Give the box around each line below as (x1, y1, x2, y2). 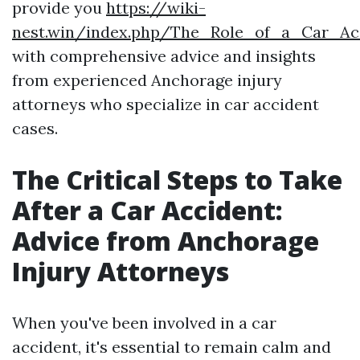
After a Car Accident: (12, 193, 283, 227)
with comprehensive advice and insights (12, 46, 316, 66)
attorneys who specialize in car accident (12, 94, 319, 114)
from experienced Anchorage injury (12, 70, 282, 90)
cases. (12, 118, 58, 138)
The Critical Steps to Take (12, 162, 342, 197)
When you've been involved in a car (12, 313, 276, 333)
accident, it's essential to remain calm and (12, 337, 331, 357)
